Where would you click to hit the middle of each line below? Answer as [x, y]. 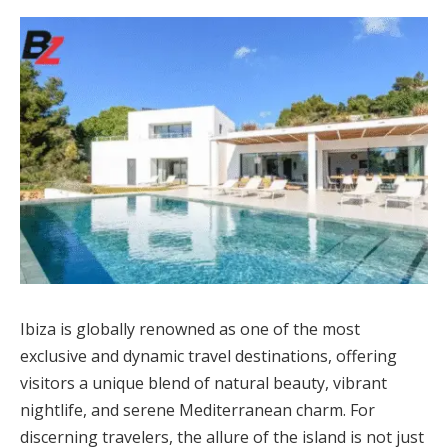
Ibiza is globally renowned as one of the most [190, 328]
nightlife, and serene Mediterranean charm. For [197, 409]
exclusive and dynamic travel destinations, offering [208, 355]
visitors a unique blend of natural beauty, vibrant [203, 382]
